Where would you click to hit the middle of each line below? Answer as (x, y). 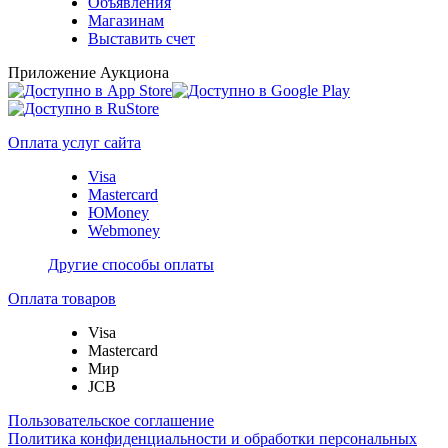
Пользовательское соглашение (111, 420)
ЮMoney (118, 212)
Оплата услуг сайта (74, 142)
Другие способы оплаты (131, 264)
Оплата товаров (62, 298)
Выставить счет (141, 38)
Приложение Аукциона (88, 72)
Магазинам (126, 20)
